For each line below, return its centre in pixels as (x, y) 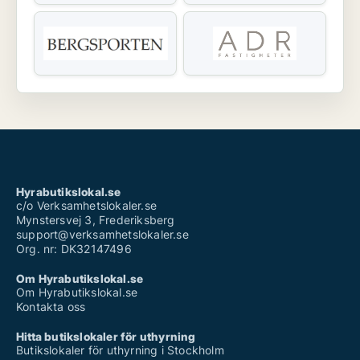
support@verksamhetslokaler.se (102, 235)
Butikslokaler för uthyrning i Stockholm (120, 350)
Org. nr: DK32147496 (74, 249)
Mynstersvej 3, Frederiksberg (96, 220)
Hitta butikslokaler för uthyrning (106, 337)
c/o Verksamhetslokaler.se (86, 206)
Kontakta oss (51, 307)
